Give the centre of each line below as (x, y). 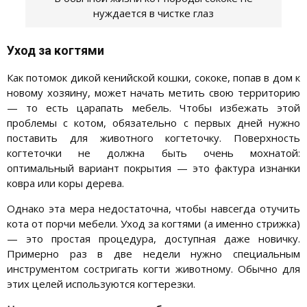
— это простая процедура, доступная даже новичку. (153, 238)
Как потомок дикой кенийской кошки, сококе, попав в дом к (153, 77)
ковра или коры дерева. (65, 183)
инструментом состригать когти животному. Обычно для (153, 268)
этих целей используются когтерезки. (101, 283)
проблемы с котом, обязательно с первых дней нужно (153, 122)
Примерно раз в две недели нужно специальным (153, 253)
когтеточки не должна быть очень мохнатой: (153, 152)
